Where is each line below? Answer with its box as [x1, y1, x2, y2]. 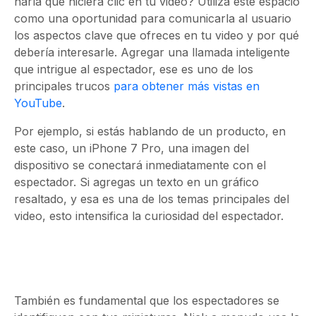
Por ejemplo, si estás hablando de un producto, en [14, 124, 286, 138]
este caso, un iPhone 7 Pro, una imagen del [14, 141, 249, 155]
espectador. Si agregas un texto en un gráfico [14, 175, 259, 189]
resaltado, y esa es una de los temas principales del [14, 192, 289, 206]
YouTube [14, 96, 62, 110]
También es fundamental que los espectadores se [14, 293, 279, 308]
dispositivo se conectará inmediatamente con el [14, 158, 266, 172]
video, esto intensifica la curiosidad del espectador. [14, 209, 284, 223]
